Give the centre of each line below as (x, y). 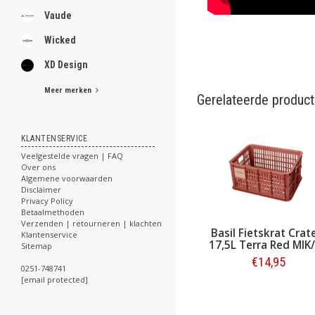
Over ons (38, 167)
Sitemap (37, 246)
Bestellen (269, 291)
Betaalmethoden (53, 212)
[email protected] (54, 279)
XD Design (66, 65)
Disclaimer (41, 189)
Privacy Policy (47, 201)
